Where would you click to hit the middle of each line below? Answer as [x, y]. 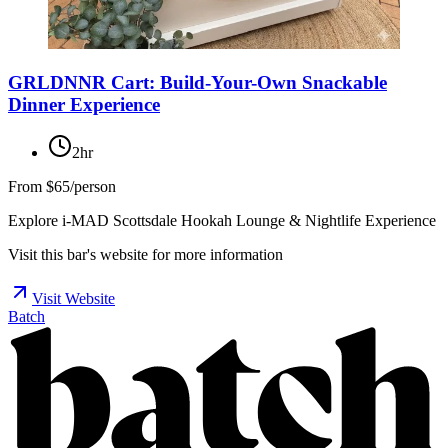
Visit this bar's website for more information [145, 255]
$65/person [81, 187]
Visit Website [73, 299]
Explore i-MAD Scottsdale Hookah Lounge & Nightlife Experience [222, 221]
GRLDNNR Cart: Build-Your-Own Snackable [197, 82]
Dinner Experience [84, 104]
